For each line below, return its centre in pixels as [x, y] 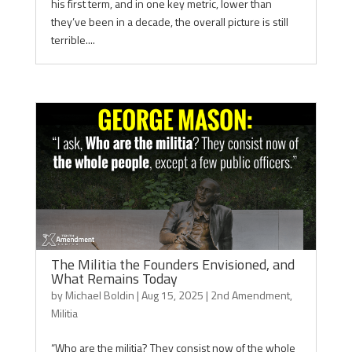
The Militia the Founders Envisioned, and [172, 264]
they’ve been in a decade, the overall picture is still [169, 22]
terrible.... [73, 40]
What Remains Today [114, 279]
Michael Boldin [99, 295]
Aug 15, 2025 [172, 295]
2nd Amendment [250, 295]
